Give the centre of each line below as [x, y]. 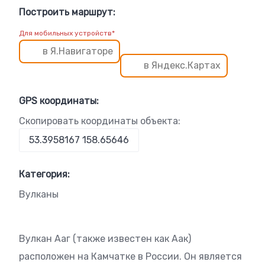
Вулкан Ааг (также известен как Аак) [105, 239]
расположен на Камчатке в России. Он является [130, 256]
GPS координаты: [59, 101]
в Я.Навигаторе [78, 51]
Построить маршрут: [67, 12]
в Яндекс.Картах [182, 65]
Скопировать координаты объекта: [100, 121]
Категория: [44, 174]
